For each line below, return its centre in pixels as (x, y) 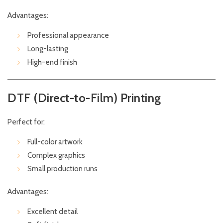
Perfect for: (26, 122)
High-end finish (52, 62)
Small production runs (62, 169)
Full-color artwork (55, 142)
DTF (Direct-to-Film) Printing (84, 98)
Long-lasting (48, 49)
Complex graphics (56, 156)
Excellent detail (53, 212)
